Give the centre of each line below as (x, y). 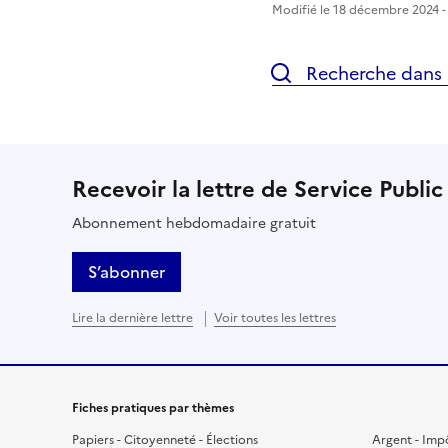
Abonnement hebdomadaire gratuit (194, 223)
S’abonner (126, 271)
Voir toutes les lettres (275, 317)
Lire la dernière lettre (132, 317)
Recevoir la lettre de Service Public (257, 189)
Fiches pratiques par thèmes (153, 407)
